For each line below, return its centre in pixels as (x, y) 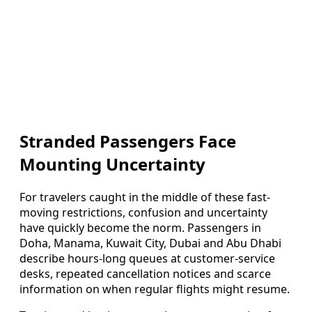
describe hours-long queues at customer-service (147, 259)
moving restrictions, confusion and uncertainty (143, 213)
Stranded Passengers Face (128, 141)
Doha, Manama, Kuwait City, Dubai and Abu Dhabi (150, 243)
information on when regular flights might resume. (155, 289)
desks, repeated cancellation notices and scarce (145, 274)
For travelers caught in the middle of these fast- (145, 197)
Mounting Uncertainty (112, 164)
